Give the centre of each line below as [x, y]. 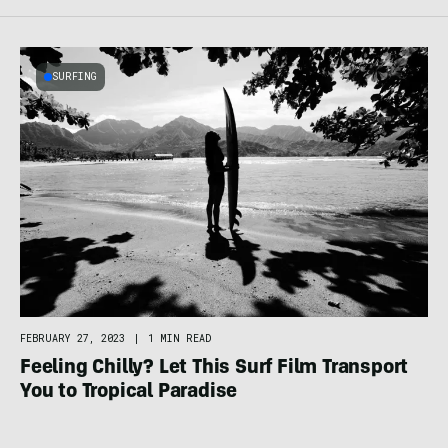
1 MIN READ [179, 338]
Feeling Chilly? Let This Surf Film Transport [214, 368]
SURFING [74, 77]
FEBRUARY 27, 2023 [72, 338]
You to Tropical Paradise [129, 392]
